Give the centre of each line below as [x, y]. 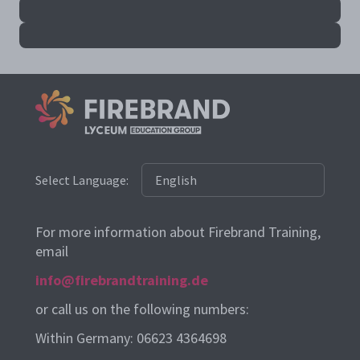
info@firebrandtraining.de [122, 280]
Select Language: [82, 180]
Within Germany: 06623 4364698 [131, 338]
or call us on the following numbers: [142, 309]
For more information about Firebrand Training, [178, 232]
